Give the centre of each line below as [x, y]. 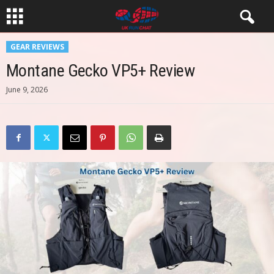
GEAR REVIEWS [37, 47]
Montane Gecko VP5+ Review [100, 71]
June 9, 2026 [27, 90]
